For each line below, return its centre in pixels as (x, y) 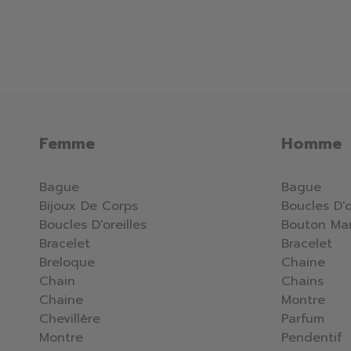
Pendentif (312, 338)
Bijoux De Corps (89, 206)
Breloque (67, 263)
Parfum (303, 319)
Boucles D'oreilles (93, 225)
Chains (302, 282)
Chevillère (70, 319)
